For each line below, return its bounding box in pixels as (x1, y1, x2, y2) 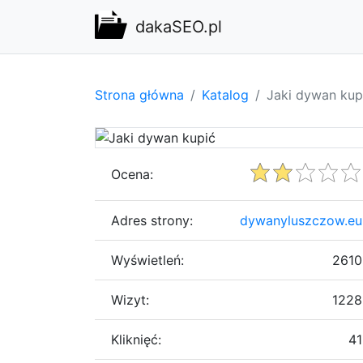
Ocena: (111, 165, 153, 182)
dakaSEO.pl (135, 17, 222, 36)
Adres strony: (111, 211, 193, 228)
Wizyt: (111, 291, 149, 308)
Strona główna (95, 86, 184, 103)
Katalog (202, 86, 249, 103)
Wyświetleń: (111, 251, 184, 268)
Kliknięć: (111, 331, 161, 348)
